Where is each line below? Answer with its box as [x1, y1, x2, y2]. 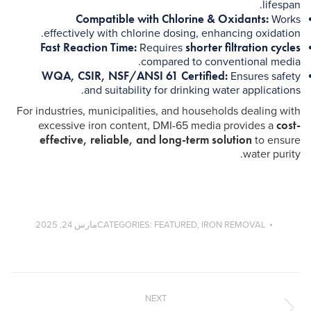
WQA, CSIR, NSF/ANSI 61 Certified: [42, 68, 228, 83]
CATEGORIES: [96, 219, 154, 230]
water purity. [243, 146, 301, 161]
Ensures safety [228, 69, 301, 83]
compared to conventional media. [141, 54, 301, 69]
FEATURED [153, 219, 197, 230]
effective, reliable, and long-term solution [40, 132, 252, 147]
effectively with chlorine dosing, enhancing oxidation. [44, 26, 301, 40]
